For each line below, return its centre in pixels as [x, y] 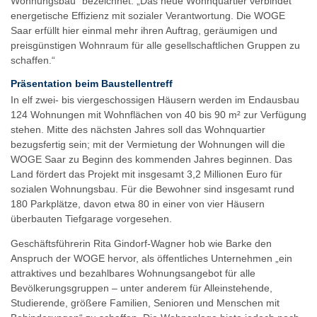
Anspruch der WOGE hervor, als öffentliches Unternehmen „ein [151, 259]
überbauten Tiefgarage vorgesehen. [91, 218]
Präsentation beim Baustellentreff [92, 83]
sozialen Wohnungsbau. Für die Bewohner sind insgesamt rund [152, 189]
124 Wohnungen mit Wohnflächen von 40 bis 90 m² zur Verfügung [158, 114]
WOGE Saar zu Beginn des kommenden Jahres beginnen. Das [151, 159]
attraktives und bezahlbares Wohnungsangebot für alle [133, 273]
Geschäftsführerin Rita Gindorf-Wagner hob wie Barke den [141, 244]
